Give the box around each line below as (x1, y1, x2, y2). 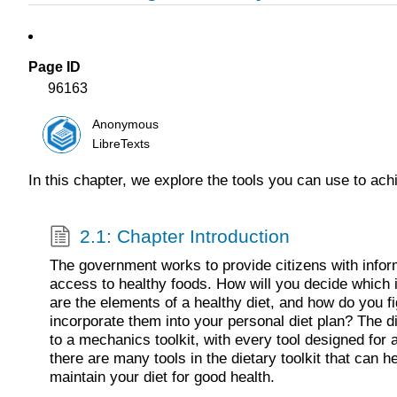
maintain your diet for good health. (50, 368, 275, 385)
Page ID (28, 59, 81, 75)
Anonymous (92, 117, 160, 131)
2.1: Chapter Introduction (79, 225, 290, 246)
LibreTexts (92, 136, 151, 151)
